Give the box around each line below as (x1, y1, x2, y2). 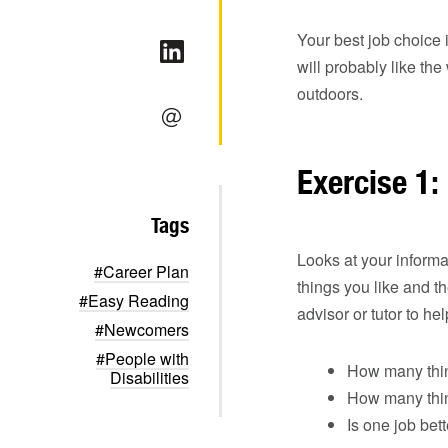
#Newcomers (95, 318, 189, 341)
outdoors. (297, 82, 363, 105)
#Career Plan (94, 260, 189, 283)
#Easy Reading (79, 289, 189, 312)
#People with (96, 347, 189, 370)
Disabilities (110, 366, 189, 389)
